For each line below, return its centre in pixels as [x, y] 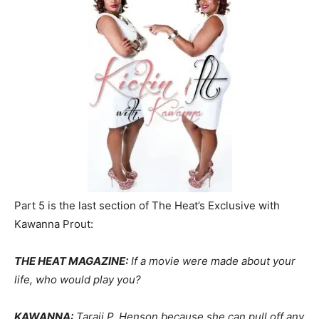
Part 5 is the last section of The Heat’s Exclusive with [147, 206]
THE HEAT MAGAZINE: [71, 261]
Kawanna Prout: [54, 224]
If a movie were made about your [212, 261]
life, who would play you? [78, 280]
